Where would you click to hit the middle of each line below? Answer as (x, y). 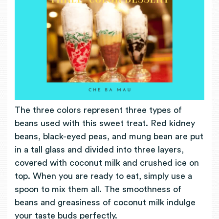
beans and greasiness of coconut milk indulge (105, 203)
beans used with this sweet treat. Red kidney (105, 123)
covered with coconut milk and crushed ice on (107, 163)
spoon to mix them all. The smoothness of (98, 189)
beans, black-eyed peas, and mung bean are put (109, 137)
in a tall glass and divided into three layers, (99, 150)
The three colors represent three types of (98, 110)
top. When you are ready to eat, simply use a (103, 176)
